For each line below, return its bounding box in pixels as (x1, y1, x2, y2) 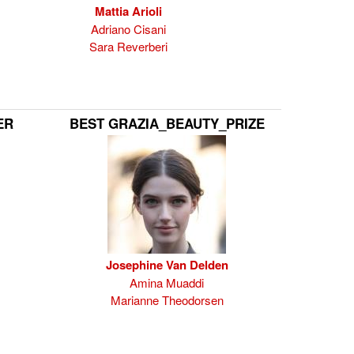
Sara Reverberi (89, 38, 168, 55)
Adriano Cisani (91, 21, 166, 37)
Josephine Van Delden (105, 256, 228, 273)
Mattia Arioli (95, 2, 162, 20)
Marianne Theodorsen (110, 292, 224, 308)
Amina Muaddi (130, 274, 204, 291)
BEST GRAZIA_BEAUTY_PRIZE (69, 114, 265, 133)
